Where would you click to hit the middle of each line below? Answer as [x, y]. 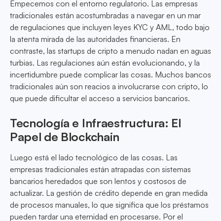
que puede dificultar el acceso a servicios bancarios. [100, 98]
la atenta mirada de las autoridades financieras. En [95, 39]
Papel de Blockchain [65, 137]
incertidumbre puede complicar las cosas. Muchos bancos [110, 75]
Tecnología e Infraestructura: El [95, 123]
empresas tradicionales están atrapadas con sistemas [100, 169]
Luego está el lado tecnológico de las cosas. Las [94, 158]
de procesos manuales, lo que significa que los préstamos [109, 205]
